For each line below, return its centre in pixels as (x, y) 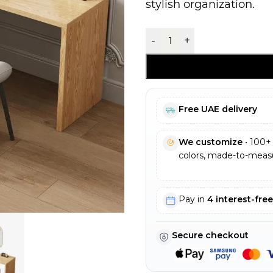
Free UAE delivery (218, 109)
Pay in (193, 199)
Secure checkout (210, 235)
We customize (211, 142)
